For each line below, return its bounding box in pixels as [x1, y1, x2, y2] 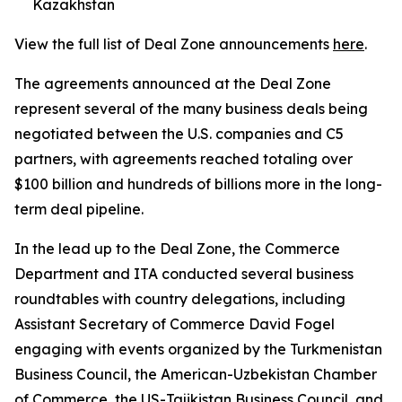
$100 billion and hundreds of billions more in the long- [14, 175, 382, 193]
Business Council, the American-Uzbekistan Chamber [14, 365, 377, 383]
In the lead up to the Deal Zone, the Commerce [14, 240, 340, 258]
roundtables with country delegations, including [14, 290, 345, 308]
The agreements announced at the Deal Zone [14, 74, 331, 92]
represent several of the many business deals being [14, 100, 368, 118]
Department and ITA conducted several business [14, 265, 354, 283]
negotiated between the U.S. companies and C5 [14, 125, 344, 143]
